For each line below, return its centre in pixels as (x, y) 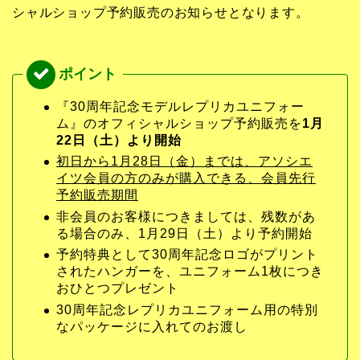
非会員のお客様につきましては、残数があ (186, 216)
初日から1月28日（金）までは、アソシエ (184, 162)
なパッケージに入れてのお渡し (152, 327)
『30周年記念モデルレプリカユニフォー (180, 106)
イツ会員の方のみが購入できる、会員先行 (186, 178)
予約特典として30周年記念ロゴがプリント (187, 255)
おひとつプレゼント (118, 288)
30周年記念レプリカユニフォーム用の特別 (187, 310)
